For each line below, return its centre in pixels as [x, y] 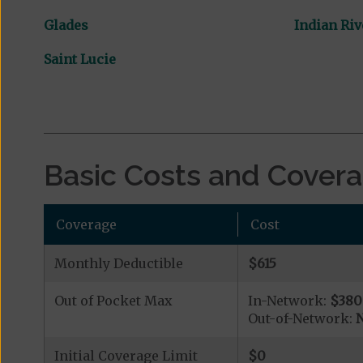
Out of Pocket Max [113, 301]
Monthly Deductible [118, 263]
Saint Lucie [79, 59]
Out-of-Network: [301, 318]
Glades [66, 25]
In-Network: [288, 301]
